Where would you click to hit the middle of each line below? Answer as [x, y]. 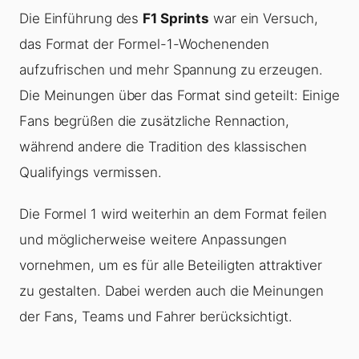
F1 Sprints [176, 19]
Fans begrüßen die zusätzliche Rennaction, [154, 121]
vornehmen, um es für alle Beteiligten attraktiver [171, 266]
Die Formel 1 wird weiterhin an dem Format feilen [173, 214]
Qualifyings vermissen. [91, 173]
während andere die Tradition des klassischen [163, 147]
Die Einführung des [81, 19]
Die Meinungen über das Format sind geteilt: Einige [179, 96]
